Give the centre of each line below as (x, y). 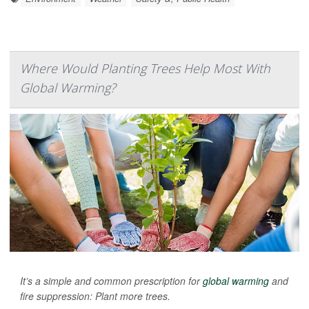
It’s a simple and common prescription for (111, 280)
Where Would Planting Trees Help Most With (145, 68)
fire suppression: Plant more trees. (95, 296)
